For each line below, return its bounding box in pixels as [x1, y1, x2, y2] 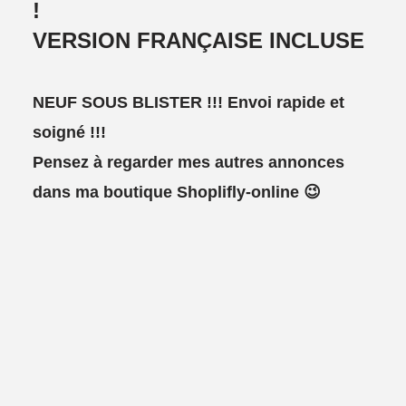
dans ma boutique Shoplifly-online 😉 [33, 183, 322, 202]
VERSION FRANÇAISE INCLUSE [33, 28, 365, 53]
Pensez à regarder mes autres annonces [33, 153, 345, 172]
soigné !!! [33, 123, 107, 142]
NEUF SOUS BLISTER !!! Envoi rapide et [33, 93, 345, 112]
